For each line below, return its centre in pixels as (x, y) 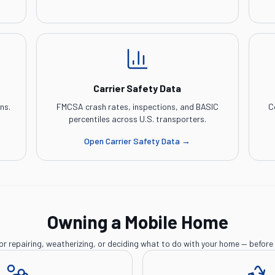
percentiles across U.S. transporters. (137, 119)
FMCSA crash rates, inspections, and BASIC (137, 107)
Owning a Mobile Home (137, 222)
